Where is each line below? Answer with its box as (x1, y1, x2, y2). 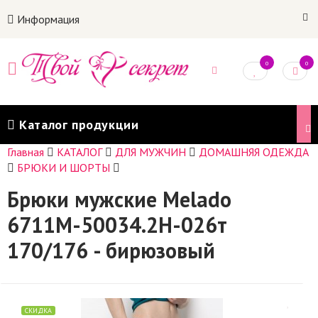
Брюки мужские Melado (7, 185, 231, 213)
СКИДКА (25, 306, 52, 315)
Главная (7, 145, 44, 159)
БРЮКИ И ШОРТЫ (17, 160, 110, 175)
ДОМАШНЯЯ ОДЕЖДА (199, 145, 309, 159)
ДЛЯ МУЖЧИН (115, 145, 186, 159)
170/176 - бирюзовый (7, 236, 215, 264)
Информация (14, 12, 79, 26)
